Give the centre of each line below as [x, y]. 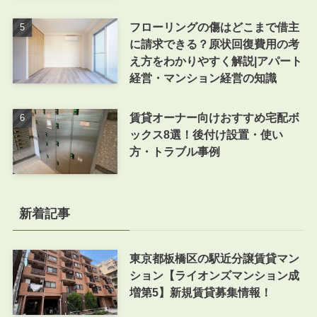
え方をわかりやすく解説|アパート [215, 61]
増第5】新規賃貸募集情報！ [200, 292]
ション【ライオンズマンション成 [214, 275]
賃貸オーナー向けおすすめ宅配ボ [214, 118]
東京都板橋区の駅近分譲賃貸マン [214, 258]
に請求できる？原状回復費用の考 [214, 44]
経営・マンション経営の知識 [203, 78]
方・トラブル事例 [174, 152]
